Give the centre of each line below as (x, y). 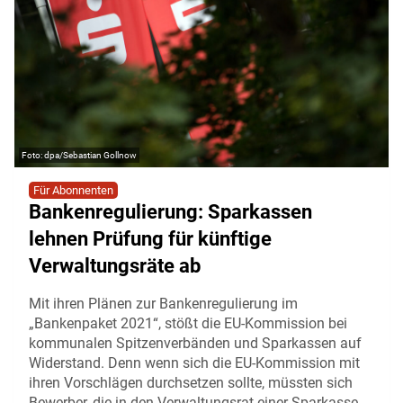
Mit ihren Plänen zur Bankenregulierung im (163, 303)
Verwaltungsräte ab (115, 265)
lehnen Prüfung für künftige (150, 238)
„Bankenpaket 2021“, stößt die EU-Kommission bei (188, 323)
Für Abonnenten (73, 190)
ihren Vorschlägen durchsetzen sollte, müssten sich (191, 382)
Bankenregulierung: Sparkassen (170, 211)
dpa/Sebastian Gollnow (90, 155)
